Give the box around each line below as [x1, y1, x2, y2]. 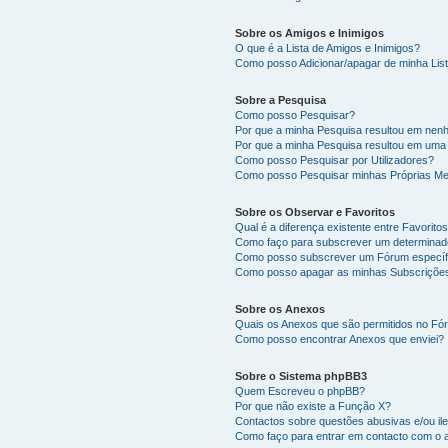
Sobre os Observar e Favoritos [235, 205, 396, 218]
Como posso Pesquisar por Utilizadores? [235, 153, 435, 166]
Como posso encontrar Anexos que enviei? [235, 332, 445, 345]
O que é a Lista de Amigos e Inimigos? [235, 41, 421, 54]
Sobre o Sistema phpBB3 [235, 369, 368, 382]
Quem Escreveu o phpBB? [235, 384, 366, 397]
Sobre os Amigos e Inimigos [235, 26, 385, 39]
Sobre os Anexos [235, 302, 326, 315]
